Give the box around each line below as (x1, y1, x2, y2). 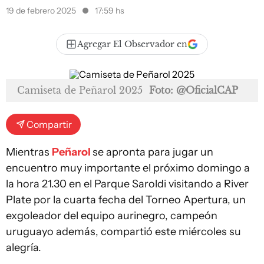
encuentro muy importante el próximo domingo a (6, 161, 250, 174)
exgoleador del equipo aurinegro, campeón (6, 209, 217, 222)
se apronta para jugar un (93, 146, 213, 159)
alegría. (6, 241, 41, 254)
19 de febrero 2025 (6, 5, 78, 16)
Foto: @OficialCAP (149, 84, 238, 96)
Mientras (6, 146, 52, 159)
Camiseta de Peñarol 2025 (17, 84, 143, 96)
